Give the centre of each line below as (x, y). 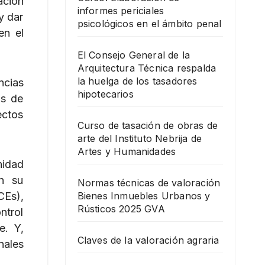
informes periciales (121, 10)
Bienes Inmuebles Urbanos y (144, 195)
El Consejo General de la (134, 55)
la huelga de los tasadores (137, 81)
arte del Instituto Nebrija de (140, 138)
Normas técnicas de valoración (149, 182)
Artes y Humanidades (127, 151)
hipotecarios (105, 94)
